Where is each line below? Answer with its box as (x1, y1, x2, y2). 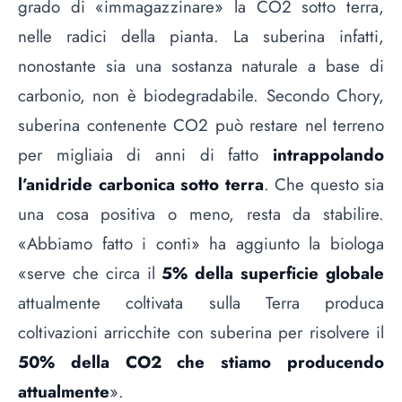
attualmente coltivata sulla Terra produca (18, 291, 384, 316)
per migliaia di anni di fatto (18, 143, 273, 168)
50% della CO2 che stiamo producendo (18, 350, 384, 375)
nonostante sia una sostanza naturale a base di (18, 54, 384, 79)
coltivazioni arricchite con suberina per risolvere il (18, 320, 384, 345)
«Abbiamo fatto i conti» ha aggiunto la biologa (18, 232, 384, 257)
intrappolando (273, 143, 384, 168)
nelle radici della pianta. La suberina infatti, (18, 24, 384, 49)
